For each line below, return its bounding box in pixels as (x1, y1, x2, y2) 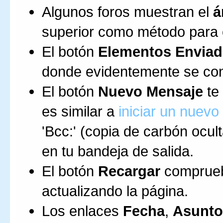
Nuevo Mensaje (98, 83, 203, 100)
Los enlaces (42, 203, 123, 219)
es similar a (42, 103, 118, 119)
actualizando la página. (42, 183, 188, 199)
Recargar (98, 163, 160, 179)
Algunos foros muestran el (42, 3, 213, 20)
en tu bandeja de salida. (42, 143, 194, 159)
